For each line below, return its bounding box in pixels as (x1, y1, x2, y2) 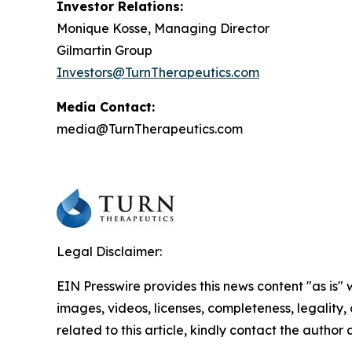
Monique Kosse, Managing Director (57, 20, 269, 36)
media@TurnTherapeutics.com (57, 120, 243, 137)
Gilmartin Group (57, 42, 152, 58)
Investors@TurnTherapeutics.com (57, 64, 259, 80)
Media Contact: (57, 98, 155, 115)
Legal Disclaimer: (57, 243, 162, 259)
